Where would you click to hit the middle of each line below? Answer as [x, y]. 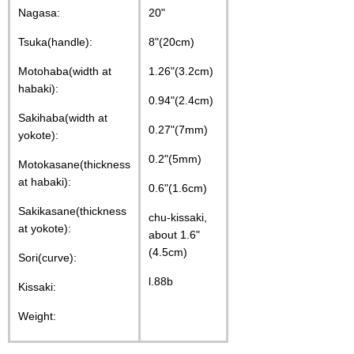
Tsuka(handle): [55, 42]
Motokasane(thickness [74, 165]
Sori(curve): [47, 258]
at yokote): [45, 229]
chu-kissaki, [178, 218]
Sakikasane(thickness [72, 211]
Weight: [37, 316]
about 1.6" [174, 235]
